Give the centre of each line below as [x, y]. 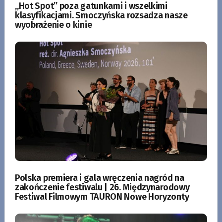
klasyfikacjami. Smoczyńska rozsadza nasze [101, 15]
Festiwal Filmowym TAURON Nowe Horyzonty [102, 197]
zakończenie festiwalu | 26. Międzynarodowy [102, 188]
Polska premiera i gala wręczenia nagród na [99, 178]
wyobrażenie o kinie [53, 25]
